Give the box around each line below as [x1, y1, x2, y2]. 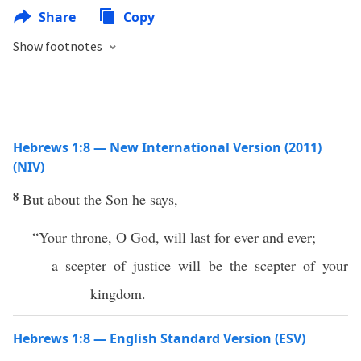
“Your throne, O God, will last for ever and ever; [32, 227, 316, 247]
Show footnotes [13, 38, 105, 54]
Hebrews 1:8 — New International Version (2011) [13, 139, 322, 156]
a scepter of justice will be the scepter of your [52, 255, 348, 275]
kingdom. [90, 284, 146, 303]
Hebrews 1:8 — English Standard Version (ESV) [13, 330, 305, 347]
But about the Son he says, [23, 189, 178, 209]
